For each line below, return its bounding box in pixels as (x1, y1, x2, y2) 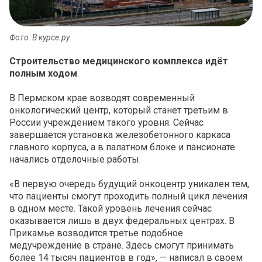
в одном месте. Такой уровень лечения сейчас (9, 203, 212, 215)
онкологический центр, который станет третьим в (9, 105, 228, 116)
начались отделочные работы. (9, 154, 141, 166)
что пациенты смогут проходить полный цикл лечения (9, 191, 247, 202)
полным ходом (9, 68, 77, 80)
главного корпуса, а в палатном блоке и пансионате (9, 142, 235, 153)
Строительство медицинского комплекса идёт (9, 56, 228, 67)
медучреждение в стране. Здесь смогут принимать (9, 240, 234, 251)
